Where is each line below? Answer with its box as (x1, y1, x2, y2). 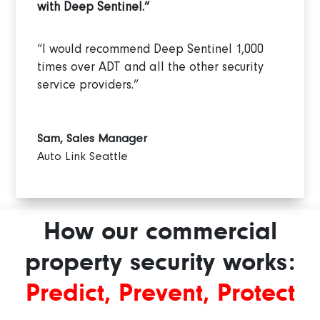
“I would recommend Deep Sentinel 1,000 (37, 41, 264, 56)
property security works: (25, 247, 295, 276)
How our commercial (43, 216, 277, 246)
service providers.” (37, 77, 139, 92)
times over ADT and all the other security (37, 59, 264, 74)
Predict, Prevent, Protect (25, 278, 295, 307)
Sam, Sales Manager (37, 131, 148, 146)
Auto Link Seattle (37, 149, 129, 164)
